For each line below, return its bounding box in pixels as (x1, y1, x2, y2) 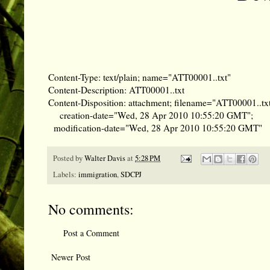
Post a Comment (63, 227, 119, 239)
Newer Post (51, 251, 90, 263)
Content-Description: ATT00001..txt (48, 83, 184, 96)
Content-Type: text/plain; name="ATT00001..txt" (48, 71, 231, 83)
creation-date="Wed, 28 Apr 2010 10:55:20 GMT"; (60, 108, 253, 121)
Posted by (53, 152, 84, 163)
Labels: (53, 169, 78, 180)
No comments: (48, 199, 134, 219)
